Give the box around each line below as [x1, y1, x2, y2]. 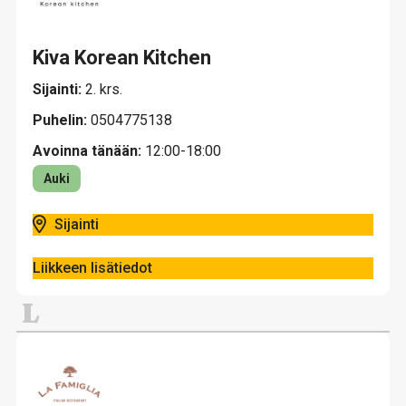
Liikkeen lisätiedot [33, 259, 152, 276]
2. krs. [85, 81, 122, 98]
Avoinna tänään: [33, 142, 141, 159]
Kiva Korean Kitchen [33, 46, 211, 69]
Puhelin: [33, 111, 91, 129]
